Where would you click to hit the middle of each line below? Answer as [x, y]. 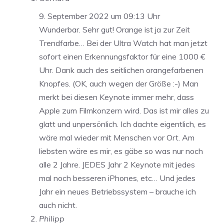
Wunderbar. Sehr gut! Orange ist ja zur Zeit [114, 29]
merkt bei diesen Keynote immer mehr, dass [116, 97]
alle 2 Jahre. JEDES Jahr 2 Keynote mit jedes [117, 164]
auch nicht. [58, 205]
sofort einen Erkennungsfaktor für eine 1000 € [122, 56]
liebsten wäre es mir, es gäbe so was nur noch [121, 151]
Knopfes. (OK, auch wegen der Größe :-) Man [119, 83]
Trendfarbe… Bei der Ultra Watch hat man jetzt [123, 43]
